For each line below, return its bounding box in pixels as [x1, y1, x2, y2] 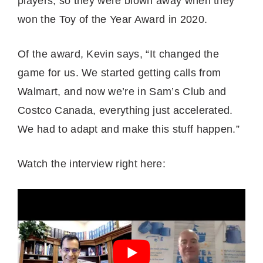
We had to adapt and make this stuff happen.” [18, 123, 240, 135]
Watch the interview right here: [18, 157, 166, 170]
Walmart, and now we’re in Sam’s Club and [18, 85, 227, 97]
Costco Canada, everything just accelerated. [18, 104, 233, 116]
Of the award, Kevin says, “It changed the [18, 48, 220, 60]
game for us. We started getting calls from [18, 66, 221, 79]
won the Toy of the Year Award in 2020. [18, 13, 211, 25]
